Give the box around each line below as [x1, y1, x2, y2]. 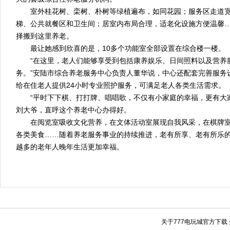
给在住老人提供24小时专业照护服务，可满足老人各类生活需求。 [16, 81, 225, 89]
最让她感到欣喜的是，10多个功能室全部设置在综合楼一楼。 [16, 44, 225, 52]
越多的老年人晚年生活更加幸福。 [16, 143, 124, 151]
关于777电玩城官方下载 [161, 218, 227, 225]
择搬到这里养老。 [16, 32, 73, 40]
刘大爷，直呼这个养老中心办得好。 [16, 106, 131, 114]
